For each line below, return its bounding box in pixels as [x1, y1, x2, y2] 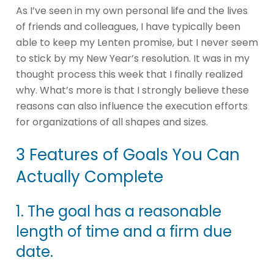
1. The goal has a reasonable [16, 201, 221, 222]
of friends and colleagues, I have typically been [16, 20, 240, 34]
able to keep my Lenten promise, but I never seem [16, 35, 258, 50]
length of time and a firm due [16, 221, 232, 242]
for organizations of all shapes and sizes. [16, 115, 208, 130]
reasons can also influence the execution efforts [16, 99, 248, 114]
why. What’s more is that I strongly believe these [16, 83, 249, 98]
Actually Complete [16, 166, 163, 188]
